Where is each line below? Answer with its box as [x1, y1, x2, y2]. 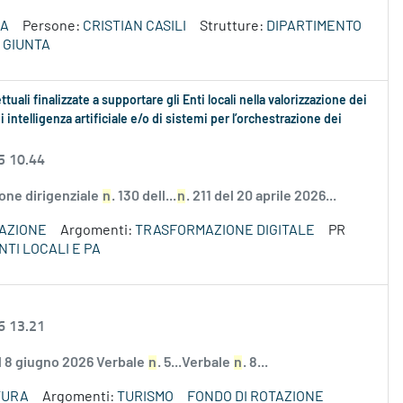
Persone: [22, 19, 83, 34]
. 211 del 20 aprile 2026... [186, 189, 336, 204]
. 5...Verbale [157, 355, 233, 371]
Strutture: [200, 19, 266, 34]
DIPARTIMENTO [266, 19, 362, 34]
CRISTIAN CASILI [83, 19, 186, 34]
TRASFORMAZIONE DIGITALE [135, 223, 315, 238]
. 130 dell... [112, 189, 176, 204]
